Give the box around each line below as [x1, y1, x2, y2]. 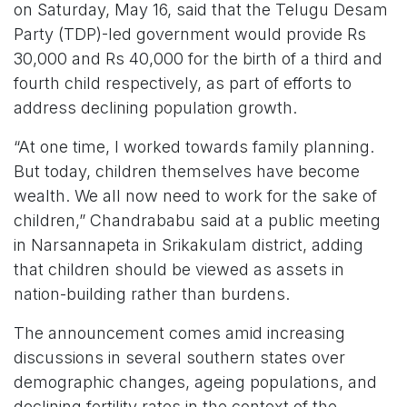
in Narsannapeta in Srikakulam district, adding [14, 234, 363, 254]
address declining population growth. [14, 97, 297, 117]
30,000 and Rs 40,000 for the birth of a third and [14, 48, 382, 68]
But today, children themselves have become [14, 161, 360, 181]
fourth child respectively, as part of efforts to [14, 73, 352, 93]
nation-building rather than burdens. [14, 283, 290, 303]
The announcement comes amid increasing [14, 323, 345, 342]
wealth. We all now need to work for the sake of [14, 185, 377, 205]
